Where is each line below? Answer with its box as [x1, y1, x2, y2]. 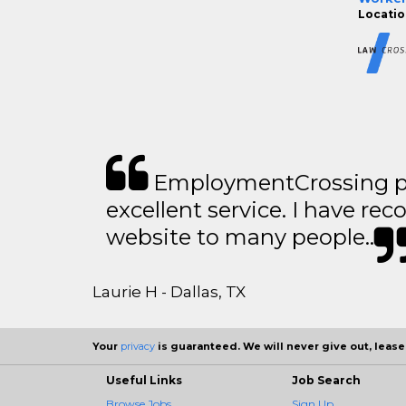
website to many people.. [106, 224, 374, 250]
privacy [121, 340, 155, 353]
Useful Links [106, 373, 182, 387]
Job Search [292, 373, 361, 387]
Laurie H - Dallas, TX [92, 283, 246, 301]
